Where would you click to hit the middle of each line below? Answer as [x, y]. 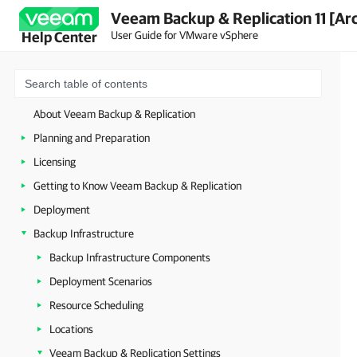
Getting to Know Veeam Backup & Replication [137, 186]
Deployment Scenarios [101, 281]
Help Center [59, 37]
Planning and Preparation [92, 138]
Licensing [55, 162]
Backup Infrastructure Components [130, 257]
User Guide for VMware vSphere [184, 35]
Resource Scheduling [96, 305]
